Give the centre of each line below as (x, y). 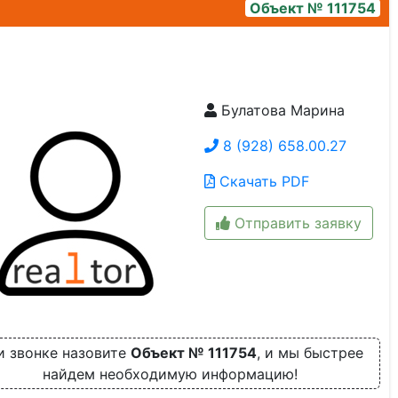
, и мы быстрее (310, 353)
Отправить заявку (295, 223)
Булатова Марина (280, 110)
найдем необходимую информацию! (170, 374)
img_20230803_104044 (154, 116)
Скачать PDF (262, 181)
